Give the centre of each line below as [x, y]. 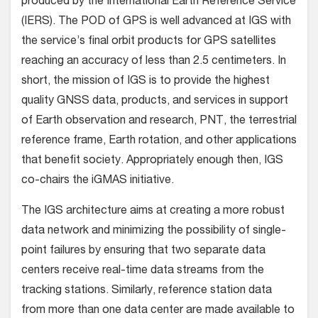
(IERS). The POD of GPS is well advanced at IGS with [156, 22]
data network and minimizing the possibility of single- [154, 232]
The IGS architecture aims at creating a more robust [153, 212]
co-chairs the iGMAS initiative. [98, 181]
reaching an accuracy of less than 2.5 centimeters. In [154, 62]
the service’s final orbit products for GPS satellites [149, 42]
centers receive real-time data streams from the [143, 272]
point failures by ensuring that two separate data [143, 252]
